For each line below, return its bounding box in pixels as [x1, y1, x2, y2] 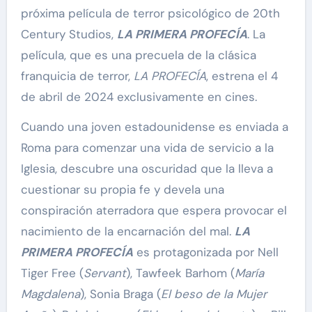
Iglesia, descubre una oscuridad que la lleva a [20, 160, 273, 176]
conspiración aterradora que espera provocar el [20, 202, 287, 218]
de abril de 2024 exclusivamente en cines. [20, 88, 257, 104]
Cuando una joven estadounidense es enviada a [20, 118, 288, 134]
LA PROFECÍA [133, 68, 206, 84]
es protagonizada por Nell [132, 244, 279, 260]
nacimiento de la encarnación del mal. [20, 223, 235, 239]
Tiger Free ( [20, 265, 84, 281]
